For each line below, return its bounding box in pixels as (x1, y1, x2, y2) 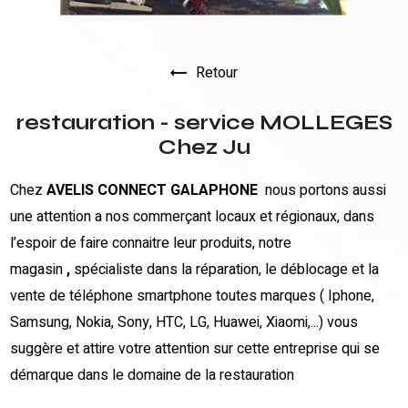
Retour (196, 61, 238, 84)
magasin (10, 258, 67, 280)
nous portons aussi (258, 178, 387, 201)
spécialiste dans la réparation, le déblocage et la (70, 258, 380, 280)
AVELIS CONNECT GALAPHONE (46, 178, 259, 201)
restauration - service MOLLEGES (15, 109, 393, 135)
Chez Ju (158, 134, 250, 159)
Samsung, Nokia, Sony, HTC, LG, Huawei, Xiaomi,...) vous (10, 311, 359, 333)
